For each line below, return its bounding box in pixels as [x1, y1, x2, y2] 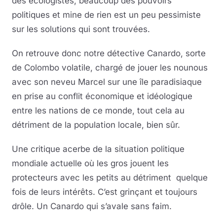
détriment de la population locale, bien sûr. [12, 120, 180, 130]
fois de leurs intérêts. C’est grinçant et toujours [12, 187, 197, 197]
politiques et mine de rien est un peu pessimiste [12, 10, 201, 20]
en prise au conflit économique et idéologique [12, 91, 192, 102]
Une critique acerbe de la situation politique [12, 144, 184, 154]
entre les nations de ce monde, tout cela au [12, 106, 184, 116]
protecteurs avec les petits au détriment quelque [12, 173, 208, 183]
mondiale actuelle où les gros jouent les [12, 158, 169, 169]
